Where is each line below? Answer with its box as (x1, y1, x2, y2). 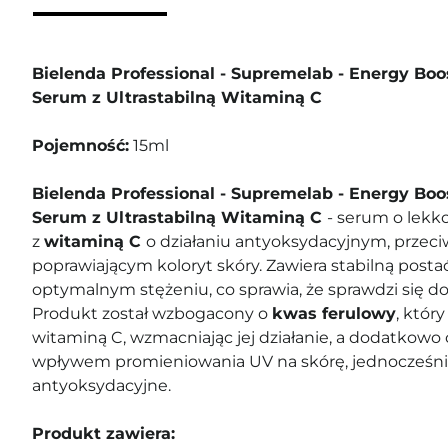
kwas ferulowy (272, 304, 396, 323)
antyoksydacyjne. (32, 376, 171, 395)
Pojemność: (32, 136, 129, 155)
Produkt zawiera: (32, 424, 180, 443)
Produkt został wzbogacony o (32, 304, 272, 323)
